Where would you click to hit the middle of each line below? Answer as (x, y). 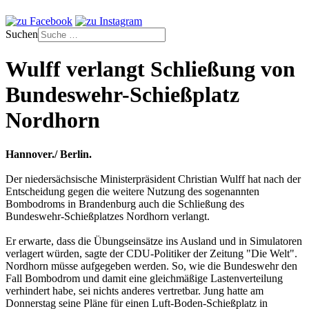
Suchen (22, 34)
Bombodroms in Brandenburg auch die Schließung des (125, 203)
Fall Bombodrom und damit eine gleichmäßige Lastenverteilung (144, 278)
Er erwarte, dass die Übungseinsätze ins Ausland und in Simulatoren (154, 241)
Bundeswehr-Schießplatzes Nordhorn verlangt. (108, 216)
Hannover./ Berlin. (49, 154)
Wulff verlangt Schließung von (150, 69)
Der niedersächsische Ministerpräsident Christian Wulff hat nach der (153, 179)
